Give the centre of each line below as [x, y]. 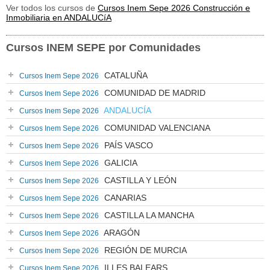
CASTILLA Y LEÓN [139, 180]
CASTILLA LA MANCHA [148, 215]
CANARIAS [124, 198]
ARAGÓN [121, 233]
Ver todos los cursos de [52, 8]
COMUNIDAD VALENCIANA [156, 128]
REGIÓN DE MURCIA [144, 250]
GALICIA [120, 163]
